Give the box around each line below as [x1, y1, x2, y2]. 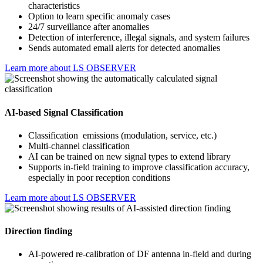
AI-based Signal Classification [5, 107, 123, 117]
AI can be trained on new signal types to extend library [28, 151, 231, 161]
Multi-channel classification [28, 140, 130, 151]
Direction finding [5, 226, 72, 237]
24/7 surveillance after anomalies [28, 22, 149, 32]
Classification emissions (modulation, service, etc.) [28, 130, 217, 140]
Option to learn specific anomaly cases [28, 11, 170, 22]
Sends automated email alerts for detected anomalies [28, 43, 220, 53]
